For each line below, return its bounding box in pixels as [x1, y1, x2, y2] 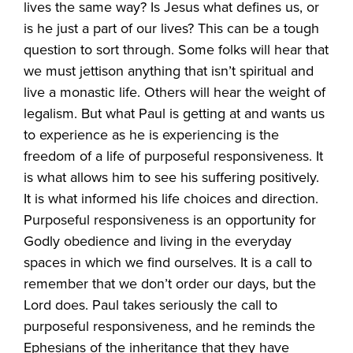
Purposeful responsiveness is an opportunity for [24, 209, 317, 230]
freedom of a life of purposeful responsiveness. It [24, 145, 324, 166]
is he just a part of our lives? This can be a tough [24, 17, 320, 39]
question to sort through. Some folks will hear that [24, 39, 329, 60]
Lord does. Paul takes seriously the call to [24, 294, 278, 315]
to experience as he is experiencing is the [24, 124, 280, 145]
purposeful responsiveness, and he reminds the [24, 315, 316, 336]
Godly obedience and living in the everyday [24, 230, 292, 251]
